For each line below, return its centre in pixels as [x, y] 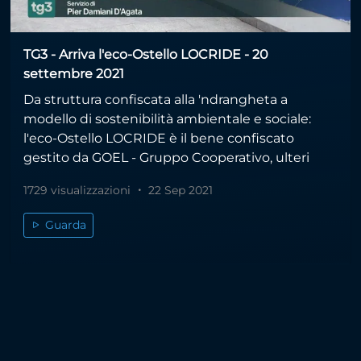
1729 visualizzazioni [79, 190]
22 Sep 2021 [179, 190]
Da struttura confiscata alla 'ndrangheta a [156, 99]
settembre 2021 [74, 73]
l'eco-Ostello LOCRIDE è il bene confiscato [159, 138]
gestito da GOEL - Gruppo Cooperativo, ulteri [166, 157]
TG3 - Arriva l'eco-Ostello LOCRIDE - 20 [146, 54]
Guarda [64, 224]
